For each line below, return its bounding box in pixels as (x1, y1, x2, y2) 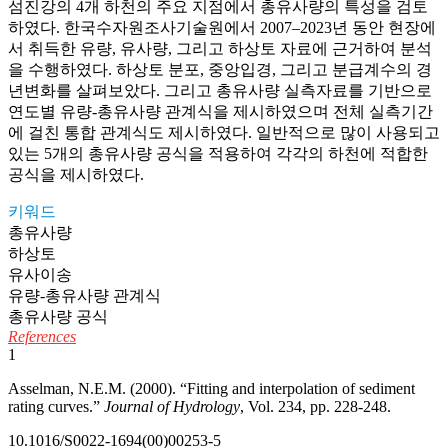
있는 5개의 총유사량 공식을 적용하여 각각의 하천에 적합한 (8, 145, 428, 163)
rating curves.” (8, 398, 104, 416)
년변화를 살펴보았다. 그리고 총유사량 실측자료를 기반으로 (8, 82, 432, 100)
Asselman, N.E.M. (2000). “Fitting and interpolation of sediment (8, 380, 415, 398)
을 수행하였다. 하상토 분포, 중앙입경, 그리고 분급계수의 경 (8, 61, 432, 79)
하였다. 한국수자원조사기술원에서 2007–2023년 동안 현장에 (8, 19, 436, 37)
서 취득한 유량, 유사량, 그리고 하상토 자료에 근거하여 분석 (8, 40, 432, 58)
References (8, 328, 76, 346)
